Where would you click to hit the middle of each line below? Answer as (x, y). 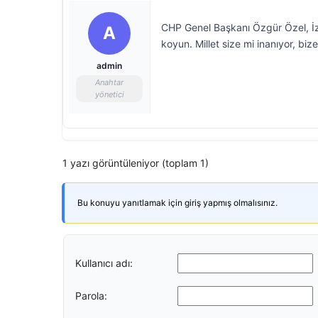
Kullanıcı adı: (104, 263)
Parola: (91, 295)
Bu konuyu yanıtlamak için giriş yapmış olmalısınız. (177, 203)
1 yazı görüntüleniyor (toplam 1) (136, 163)
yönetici (109, 94)
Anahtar (109, 82)
